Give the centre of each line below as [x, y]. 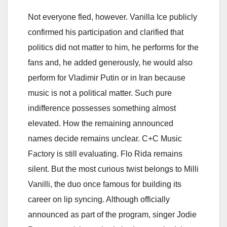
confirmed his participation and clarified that [106, 32]
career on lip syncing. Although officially [99, 199]
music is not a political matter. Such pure [100, 93]
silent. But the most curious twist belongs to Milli [113, 169]
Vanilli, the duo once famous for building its [105, 184]
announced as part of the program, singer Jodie [112, 214]
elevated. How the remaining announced [101, 123]
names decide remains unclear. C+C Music [105, 138]
